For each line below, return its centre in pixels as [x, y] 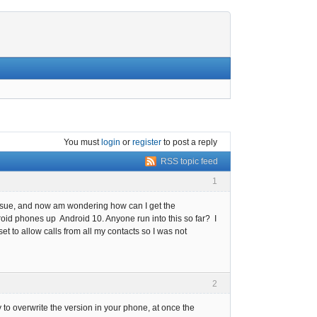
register [147, 142]
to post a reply [189, 142]
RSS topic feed [189, 162]
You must [82, 142]
